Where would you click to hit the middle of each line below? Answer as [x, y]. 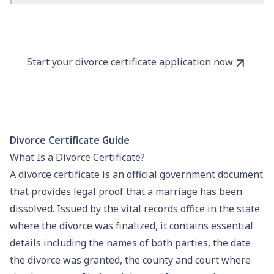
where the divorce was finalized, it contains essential [131, 225]
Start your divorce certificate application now [130, 61]
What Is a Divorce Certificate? [77, 157]
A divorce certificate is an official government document [136, 174]
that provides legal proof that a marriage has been [126, 191]
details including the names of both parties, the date [130, 243]
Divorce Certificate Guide [70, 140]
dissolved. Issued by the [65, 208]
